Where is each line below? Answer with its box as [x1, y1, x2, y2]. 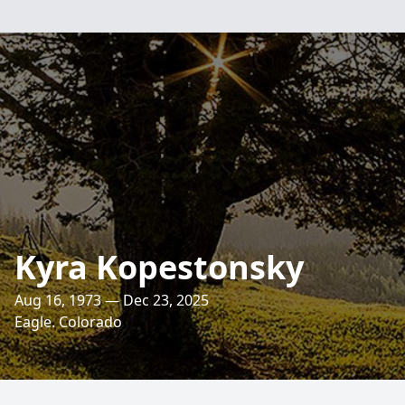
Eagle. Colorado [14, 312, 122, 332]
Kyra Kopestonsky [14, 245, 304, 289]
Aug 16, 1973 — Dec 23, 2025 [14, 290, 209, 310]
